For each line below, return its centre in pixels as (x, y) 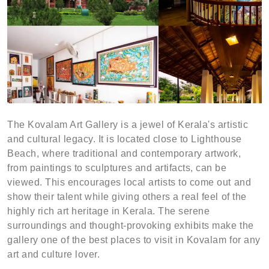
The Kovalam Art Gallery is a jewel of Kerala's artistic (128, 125)
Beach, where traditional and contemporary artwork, (124, 153)
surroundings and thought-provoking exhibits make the (131, 225)
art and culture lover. (54, 254)
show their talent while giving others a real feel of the (127, 197)
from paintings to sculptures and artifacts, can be (117, 168)
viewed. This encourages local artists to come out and (129, 182)
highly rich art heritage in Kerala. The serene (109, 211)
